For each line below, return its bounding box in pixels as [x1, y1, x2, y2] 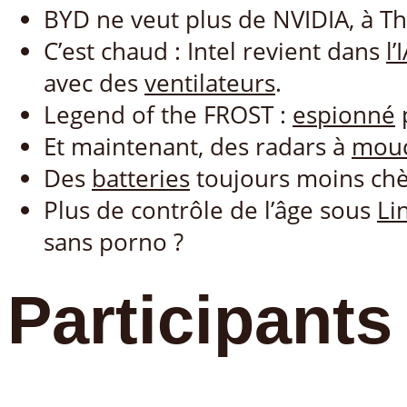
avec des [44, 67, 144, 100]
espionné [293, 99, 395, 132]
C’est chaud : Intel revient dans [44, 35, 386, 68]
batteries [92, 163, 190, 195]
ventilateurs [144, 67, 275, 100]
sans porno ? [44, 226, 184, 259]
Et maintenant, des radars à [44, 131, 352, 164]
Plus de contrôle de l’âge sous [44, 194, 377, 227]
